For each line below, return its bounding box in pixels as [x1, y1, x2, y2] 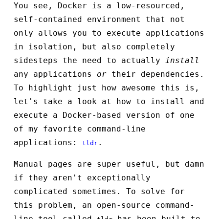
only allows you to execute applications [14, 28, 204, 38]
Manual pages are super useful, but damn [14, 159, 204, 169]
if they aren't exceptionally [14, 173, 151, 183]
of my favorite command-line [14, 124, 146, 134]
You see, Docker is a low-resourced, [14, 1, 185, 11]
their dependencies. [107, 69, 204, 79]
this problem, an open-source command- [14, 200, 195, 210]
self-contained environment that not [14, 15, 185, 24]
